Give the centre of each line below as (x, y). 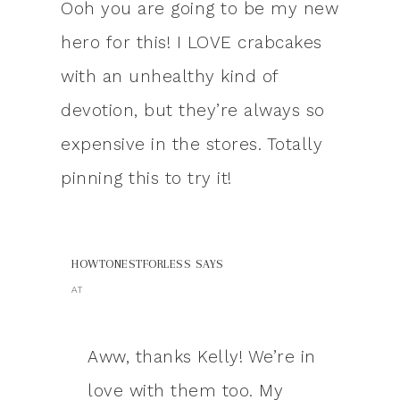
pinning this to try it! (146, 179)
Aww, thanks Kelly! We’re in (202, 357)
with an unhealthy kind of (170, 77)
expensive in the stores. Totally (192, 145)
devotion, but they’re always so (193, 111)
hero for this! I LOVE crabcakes (192, 43)
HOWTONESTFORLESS (131, 264)
